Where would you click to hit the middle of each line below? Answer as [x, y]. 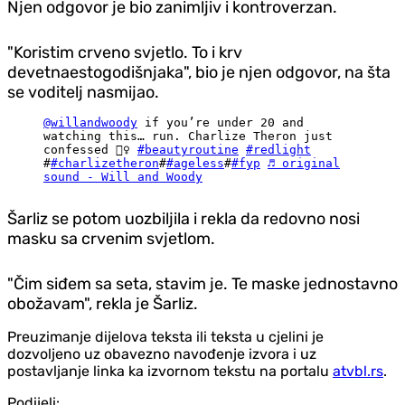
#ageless [195, 163]
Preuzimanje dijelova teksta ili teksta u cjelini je [165, 336]
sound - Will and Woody [123, 176]
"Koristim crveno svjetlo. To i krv [125, 52]
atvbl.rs [358, 371]
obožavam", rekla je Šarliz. [103, 303]
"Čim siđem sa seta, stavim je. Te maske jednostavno [202, 283]
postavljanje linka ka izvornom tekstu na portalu [170, 371]
